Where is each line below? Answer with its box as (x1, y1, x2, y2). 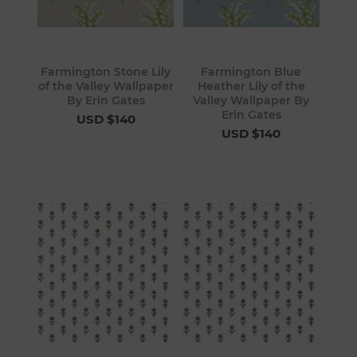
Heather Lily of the (197, 79, 305, 94)
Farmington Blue (201, 65, 302, 80)
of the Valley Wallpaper (37, 79, 174, 94)
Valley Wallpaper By (193, 93, 310, 108)
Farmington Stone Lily (41, 65, 171, 80)
